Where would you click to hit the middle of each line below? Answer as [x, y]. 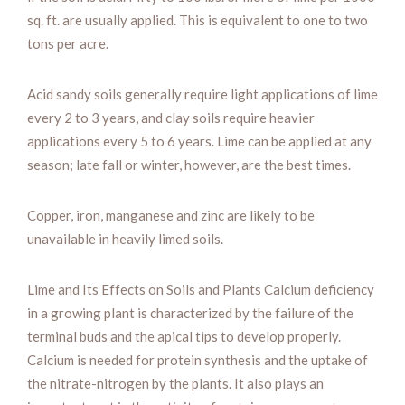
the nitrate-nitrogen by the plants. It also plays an [175, 383]
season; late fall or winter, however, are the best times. [189, 164]
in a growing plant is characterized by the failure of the [190, 312]
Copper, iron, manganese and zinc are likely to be [171, 215]
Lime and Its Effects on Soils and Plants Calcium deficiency [201, 289]
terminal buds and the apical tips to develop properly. [184, 336]
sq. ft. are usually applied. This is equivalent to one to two [198, 19]
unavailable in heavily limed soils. [125, 238]
